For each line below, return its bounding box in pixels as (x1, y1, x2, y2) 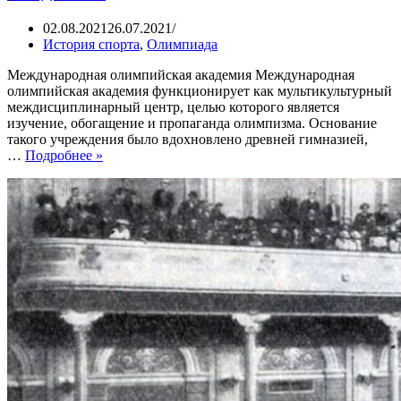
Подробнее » (25, 147, 103, 163)
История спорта (43, 36, 140, 52)
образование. (102, 162, 182, 178)
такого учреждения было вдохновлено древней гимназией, (7, 131, 368, 147)
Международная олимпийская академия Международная (7, 66, 354, 82)
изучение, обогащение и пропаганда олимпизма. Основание (7, 115, 377, 131)
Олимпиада (147, 36, 218, 52)
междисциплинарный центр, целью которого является (7, 98, 339, 115)
